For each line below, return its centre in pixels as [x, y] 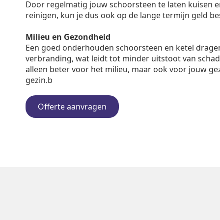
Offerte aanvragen [72, 107]
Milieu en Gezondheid [68, 37]
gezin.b [39, 80]
